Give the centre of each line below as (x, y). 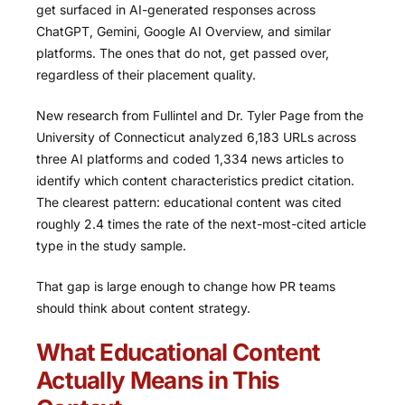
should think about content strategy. (143, 308)
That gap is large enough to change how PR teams (186, 287)
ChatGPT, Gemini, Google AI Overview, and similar (184, 32)
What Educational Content (179, 353)
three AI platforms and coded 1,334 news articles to (190, 159)
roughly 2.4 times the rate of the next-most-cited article (201, 224)
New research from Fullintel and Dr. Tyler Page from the (200, 116)
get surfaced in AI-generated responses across (176, 10)
